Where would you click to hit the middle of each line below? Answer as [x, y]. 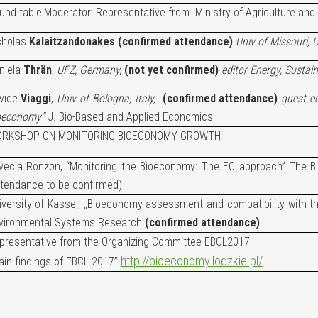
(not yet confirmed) [172, 70]
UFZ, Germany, [90, 70]
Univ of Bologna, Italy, [110, 98]
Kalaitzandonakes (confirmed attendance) [131, 42]
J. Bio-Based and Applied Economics [130, 117]
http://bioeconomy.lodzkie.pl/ [191, 261]
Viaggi [34, 98]
